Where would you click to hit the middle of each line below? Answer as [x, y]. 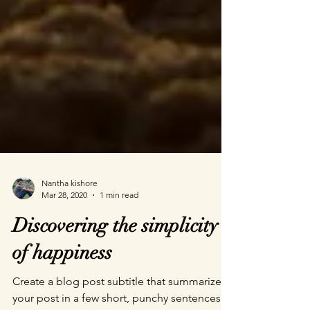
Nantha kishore [70, 227]
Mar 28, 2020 [64, 239]
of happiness [62, 297]
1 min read [119, 239]
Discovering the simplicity [115, 270]
